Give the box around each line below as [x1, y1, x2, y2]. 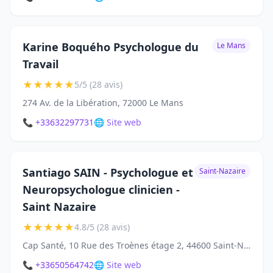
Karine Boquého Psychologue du [23, 40, 199, 55]
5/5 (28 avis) [74, 79, 122, 91]
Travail [23, 57, 58, 72]
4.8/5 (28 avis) [74, 221, 130, 233]
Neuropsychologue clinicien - [23, 182, 180, 197]
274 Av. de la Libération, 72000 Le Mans [23, 97, 183, 109]
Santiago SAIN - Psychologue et [23, 165, 193, 180]
